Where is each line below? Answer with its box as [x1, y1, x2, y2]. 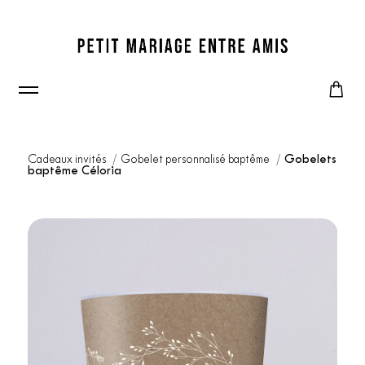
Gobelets [284, 155, 336, 165]
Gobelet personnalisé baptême [120, 155, 272, 165]
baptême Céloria [27, 166, 121, 177]
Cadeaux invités [27, 155, 108, 165]
